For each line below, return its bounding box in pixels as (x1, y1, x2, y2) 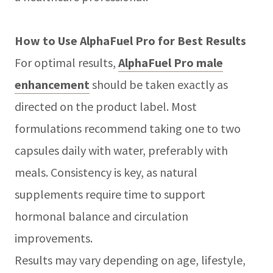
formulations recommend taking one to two (15, 120, 241, 136)
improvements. (15, 230, 93, 246)
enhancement (15, 76, 90, 92)
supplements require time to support (15, 186, 205, 202)
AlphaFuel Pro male (118, 54, 223, 70)
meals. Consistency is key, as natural (15, 164, 197, 180)
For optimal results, (15, 54, 118, 70)
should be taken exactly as (90, 76, 228, 92)
